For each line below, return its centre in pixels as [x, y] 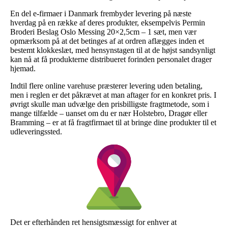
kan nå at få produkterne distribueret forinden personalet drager [111, 59]
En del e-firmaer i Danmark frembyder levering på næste [101, 13]
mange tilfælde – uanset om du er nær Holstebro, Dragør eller [109, 113]
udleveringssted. [36, 131]
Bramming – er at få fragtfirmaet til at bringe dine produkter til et [113, 122]
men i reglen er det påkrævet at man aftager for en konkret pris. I [113, 95]
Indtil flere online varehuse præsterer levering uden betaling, [106, 85]
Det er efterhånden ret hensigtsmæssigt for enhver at [93, 222]
